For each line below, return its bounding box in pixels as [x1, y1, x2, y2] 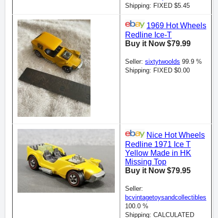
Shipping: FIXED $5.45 [125, 1, 190, 9]
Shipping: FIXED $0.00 [125, 66, 190, 74]
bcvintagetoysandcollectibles [125, 193, 206, 201]
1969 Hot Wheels [146, 21, 206, 30]
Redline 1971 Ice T [125, 140, 191, 148]
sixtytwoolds [145, 57, 180, 65]
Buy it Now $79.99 [125, 39, 191, 48]
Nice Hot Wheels [146, 131, 205, 140]
